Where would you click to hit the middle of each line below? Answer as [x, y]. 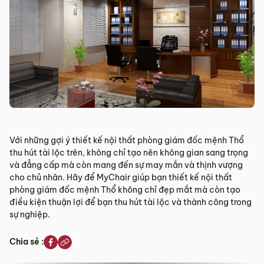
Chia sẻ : [27, 242]
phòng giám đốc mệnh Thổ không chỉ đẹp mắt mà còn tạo [125, 189]
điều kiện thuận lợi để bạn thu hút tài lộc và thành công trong [131, 202]
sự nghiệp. [31, 214]
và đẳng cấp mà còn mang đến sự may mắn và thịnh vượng [126, 165]
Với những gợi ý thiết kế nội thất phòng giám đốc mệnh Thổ [127, 140]
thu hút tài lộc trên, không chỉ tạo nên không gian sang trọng [129, 152]
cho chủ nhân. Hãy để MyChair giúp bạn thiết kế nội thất [121, 177]
